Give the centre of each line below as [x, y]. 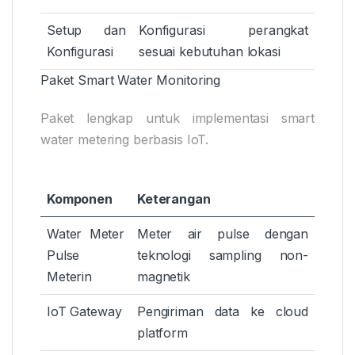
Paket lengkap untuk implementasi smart [177, 118]
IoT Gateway [84, 312]
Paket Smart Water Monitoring [131, 80]
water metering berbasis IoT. [125, 140]
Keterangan [174, 199]
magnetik [164, 277]
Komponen [80, 199]
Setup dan [86, 31]
